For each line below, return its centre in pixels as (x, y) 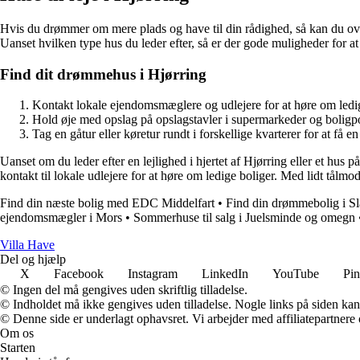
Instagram (153, 274)
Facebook (79, 274)
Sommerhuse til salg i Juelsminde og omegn (244, 218)
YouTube (296, 274)
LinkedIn (225, 274)
